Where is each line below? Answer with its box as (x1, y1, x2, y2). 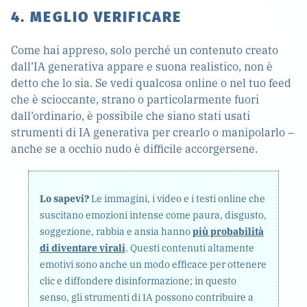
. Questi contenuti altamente (125, 242, 254, 254)
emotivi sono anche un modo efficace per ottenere (39, 258, 267, 271)
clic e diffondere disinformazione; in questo (39, 275, 236, 287)
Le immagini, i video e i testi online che (88, 193, 265, 205)
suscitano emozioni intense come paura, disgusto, (39, 209, 267, 221)
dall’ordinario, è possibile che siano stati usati (11, 109, 250, 123)
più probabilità (192, 225, 264, 238)
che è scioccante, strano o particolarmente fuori (11, 93, 259, 106)
